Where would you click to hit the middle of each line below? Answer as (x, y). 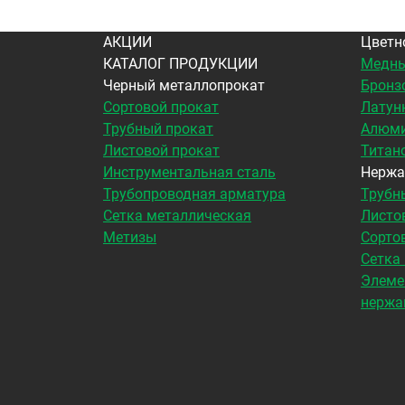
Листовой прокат (161, 151)
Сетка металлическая (177, 216)
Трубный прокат (158, 129)
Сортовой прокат (161, 108)
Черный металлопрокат (184, 86)
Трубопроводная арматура (194, 194)
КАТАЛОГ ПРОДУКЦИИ (180, 64)
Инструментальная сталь (189, 173)
